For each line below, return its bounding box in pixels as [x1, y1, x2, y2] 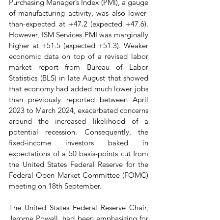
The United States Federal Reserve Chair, [9, 203, 148, 212]
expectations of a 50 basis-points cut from [9, 149, 148, 158]
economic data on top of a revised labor [9, 52, 148, 61]
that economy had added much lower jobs [9, 84, 148, 93]
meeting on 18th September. [9, 181, 102, 191]
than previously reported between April [9, 95, 148, 104]
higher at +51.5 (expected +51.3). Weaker [9, 41, 148, 50]
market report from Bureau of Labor [9, 62, 148, 72]
